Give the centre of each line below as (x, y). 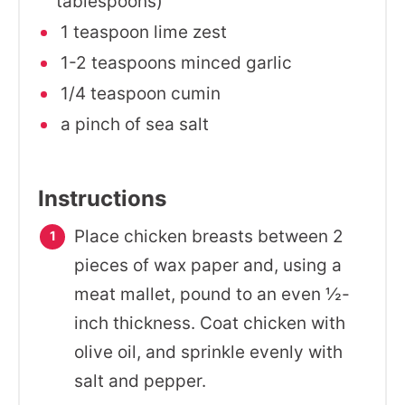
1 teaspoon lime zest (141, 32)
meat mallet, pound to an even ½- (212, 294)
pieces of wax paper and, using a (208, 265)
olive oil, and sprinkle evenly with (208, 352)
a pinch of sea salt (132, 124)
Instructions (102, 198)
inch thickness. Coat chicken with (210, 323)
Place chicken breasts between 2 (209, 236)
